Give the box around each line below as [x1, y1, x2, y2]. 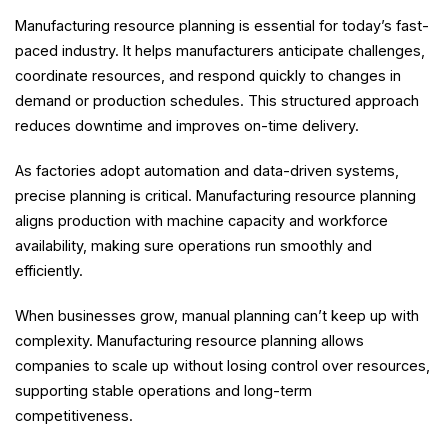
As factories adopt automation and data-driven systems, [15, 162, 399, 180]
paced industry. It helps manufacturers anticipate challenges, [15, 42, 425, 60]
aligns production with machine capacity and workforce [15, 212, 388, 230]
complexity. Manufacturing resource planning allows [15, 332, 364, 350]
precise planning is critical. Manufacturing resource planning [15, 187, 416, 205]
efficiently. [15, 262, 83, 280]
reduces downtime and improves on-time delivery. [15, 117, 359, 135]
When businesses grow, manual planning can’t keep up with [15, 307, 419, 325]
